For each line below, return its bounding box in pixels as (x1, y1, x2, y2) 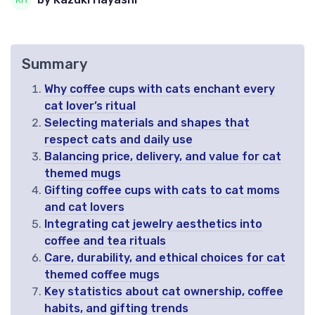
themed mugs (44, 166, 121, 180)
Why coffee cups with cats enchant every (44, 82, 275, 96)
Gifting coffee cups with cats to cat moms (44, 183, 280, 197)
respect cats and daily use (44, 132, 193, 146)
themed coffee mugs (44, 267, 160, 281)
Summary (22, 55, 87, 72)
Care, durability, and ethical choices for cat (44, 250, 285, 264)
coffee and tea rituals (44, 233, 166, 247)
